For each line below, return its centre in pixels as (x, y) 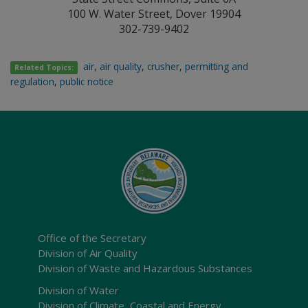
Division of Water (78, 290)
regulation (32, 81)
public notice (87, 81)
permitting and (217, 66)
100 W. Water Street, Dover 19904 (154, 14)
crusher (164, 66)
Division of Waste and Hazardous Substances (145, 268)
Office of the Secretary (92, 238)
